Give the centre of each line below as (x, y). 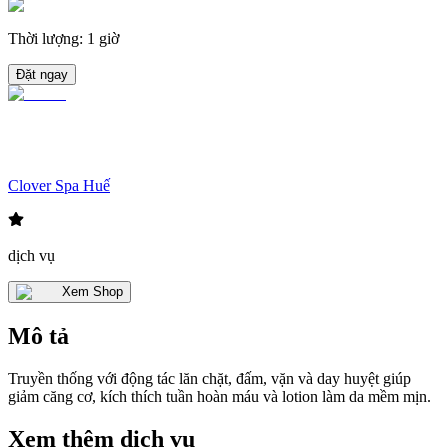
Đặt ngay (42, 74)
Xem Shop (92, 292)
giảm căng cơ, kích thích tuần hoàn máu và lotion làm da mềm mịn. (219, 397)
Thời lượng (43, 38)
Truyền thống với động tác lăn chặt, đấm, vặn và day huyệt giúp (209, 379)
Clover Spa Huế (59, 186)
